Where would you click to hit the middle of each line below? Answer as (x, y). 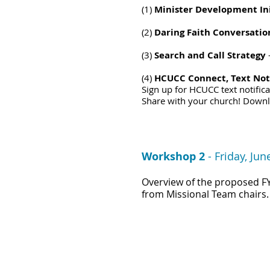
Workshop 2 (173, 156)
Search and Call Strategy (211, 55)
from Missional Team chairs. (205, 194)
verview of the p (185, 182)
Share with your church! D (196, 101)
